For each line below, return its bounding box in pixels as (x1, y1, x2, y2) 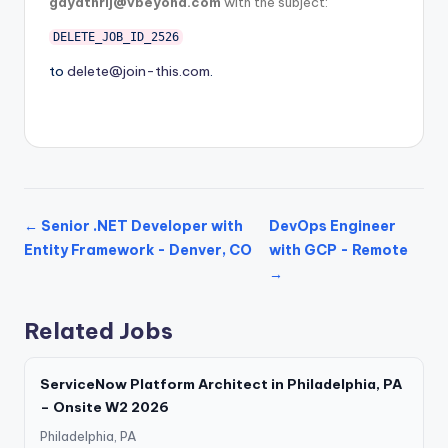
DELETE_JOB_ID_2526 (52, 29, 179, 44)
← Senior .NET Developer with (24, 216, 243, 235)
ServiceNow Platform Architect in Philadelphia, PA (40, 374, 402, 393)
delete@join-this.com (67, 61, 210, 80)
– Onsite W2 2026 (40, 397, 169, 416)
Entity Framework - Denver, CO (24, 240, 252, 259)
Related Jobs (24, 316, 173, 345)
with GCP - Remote (268, 240, 408, 259)
